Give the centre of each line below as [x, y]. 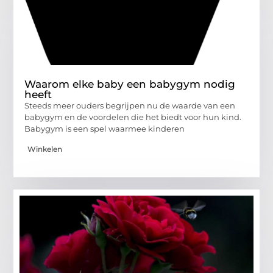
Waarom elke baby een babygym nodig [130, 84]
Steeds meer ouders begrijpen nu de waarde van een [130, 106]
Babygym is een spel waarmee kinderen [105, 129]
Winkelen [45, 149]
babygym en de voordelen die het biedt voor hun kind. [133, 117]
